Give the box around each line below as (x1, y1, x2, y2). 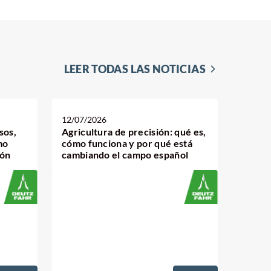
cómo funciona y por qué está (61, 137, 192, 149)
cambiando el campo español (61, 149, 189, 160)
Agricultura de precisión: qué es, (61, 126, 206, 137)
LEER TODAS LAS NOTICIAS (64, 62, 206, 76)
